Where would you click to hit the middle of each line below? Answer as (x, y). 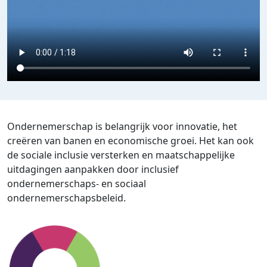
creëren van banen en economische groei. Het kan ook (131, 141)
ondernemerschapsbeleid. (66, 198)
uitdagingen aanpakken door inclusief (93, 170)
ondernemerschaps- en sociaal (77, 184)
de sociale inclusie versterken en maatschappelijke (121, 155)
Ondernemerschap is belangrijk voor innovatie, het (122, 127)
